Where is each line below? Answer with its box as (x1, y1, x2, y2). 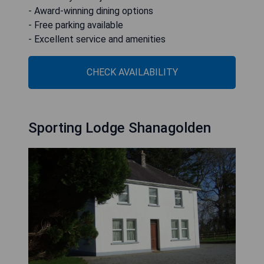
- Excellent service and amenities (28, 34, 166, 45)
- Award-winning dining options (28, 5, 153, 16)
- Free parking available (28, 19, 123, 31)
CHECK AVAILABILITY (86, 67, 178, 78)
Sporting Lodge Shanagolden (28, 120, 211, 136)
